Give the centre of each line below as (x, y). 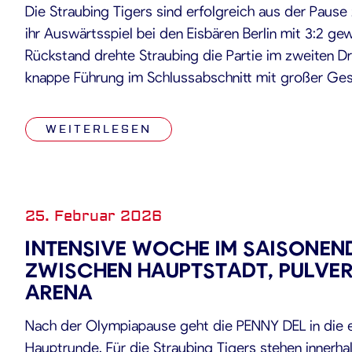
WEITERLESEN (99, 130)
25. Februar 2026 (93, 216)
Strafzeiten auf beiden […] (105, 121)
